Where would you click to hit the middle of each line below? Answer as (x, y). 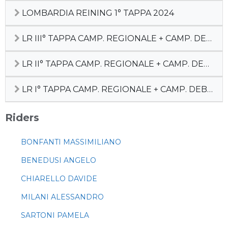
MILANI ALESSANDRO (62, 197)
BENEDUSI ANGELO (59, 160)
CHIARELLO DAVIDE (59, 179)
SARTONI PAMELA (55, 215)
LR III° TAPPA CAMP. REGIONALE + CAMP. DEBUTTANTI (113, 38)
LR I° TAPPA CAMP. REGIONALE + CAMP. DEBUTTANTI (113, 89)
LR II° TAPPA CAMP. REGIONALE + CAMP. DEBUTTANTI (112, 64)
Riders (22, 118)
